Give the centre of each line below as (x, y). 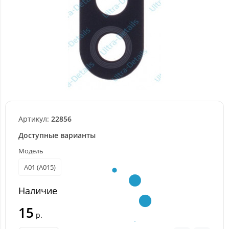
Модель (31, 151)
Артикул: (34, 119)
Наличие (38, 191)
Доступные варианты (57, 135)
